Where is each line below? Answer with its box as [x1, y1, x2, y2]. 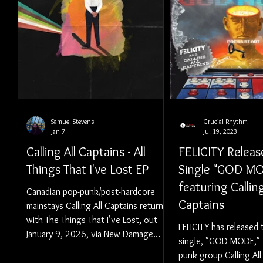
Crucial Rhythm [203, 117, 248, 126]
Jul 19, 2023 [203, 127, 237, 136]
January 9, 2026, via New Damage [26, 228, 153, 240]
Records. [26, 242, 60, 254]
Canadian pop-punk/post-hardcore [26, 186, 155, 197]
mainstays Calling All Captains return [26, 200, 163, 211]
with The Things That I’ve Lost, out [26, 214, 157, 225]
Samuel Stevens [51, 117, 94, 126]
